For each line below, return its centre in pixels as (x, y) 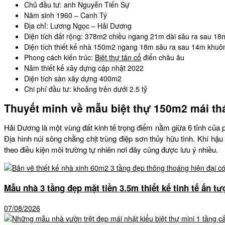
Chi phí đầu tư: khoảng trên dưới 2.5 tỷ (86, 89)
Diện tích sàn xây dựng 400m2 (73, 78)
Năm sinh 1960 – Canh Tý (66, 15)
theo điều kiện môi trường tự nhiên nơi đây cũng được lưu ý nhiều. (111, 150)
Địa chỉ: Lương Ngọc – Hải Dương (78, 25)
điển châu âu (163, 57)
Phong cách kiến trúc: (60, 57)
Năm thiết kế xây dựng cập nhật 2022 (84, 68)
